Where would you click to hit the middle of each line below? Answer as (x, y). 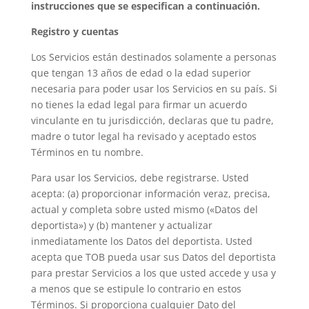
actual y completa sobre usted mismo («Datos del (144, 209)
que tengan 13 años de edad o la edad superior (141, 73)
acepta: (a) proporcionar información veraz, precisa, (150, 193)
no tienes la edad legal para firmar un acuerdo (139, 104)
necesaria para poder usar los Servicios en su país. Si (154, 89)
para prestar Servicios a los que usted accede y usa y (153, 273)
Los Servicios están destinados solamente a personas (153, 57)
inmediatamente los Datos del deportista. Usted (141, 241)
